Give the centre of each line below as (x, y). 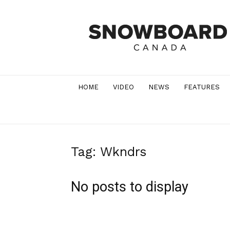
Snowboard (116, 19)
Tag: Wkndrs (109, 152)
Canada (110, 30)
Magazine (113, 41)
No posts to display (130, 187)
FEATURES (202, 87)
